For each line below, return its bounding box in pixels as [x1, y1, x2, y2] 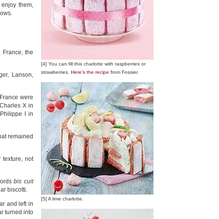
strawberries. [41, 69, 71, 75]
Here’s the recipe [71, 69, 109, 75]
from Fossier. [109, 69, 139, 75]
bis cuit [14, 178, 34, 185]
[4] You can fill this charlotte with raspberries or [41, 61, 146, 66]
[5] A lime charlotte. [41, 196, 84, 201]
